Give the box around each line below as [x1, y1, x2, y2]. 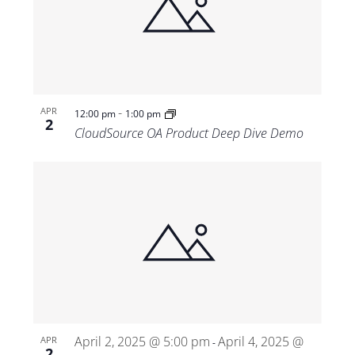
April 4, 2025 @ [217, 332, 303, 350]
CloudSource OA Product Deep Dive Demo [74, 124, 303, 143]
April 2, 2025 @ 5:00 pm [74, 332, 210, 350]
